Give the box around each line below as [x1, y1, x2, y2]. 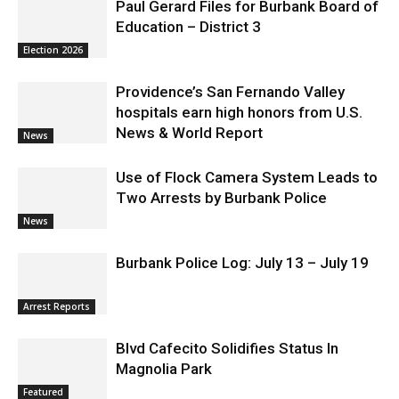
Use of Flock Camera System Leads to [116, 167, 378, 186]
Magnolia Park [116, 359, 212, 378]
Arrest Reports [23, 299, 90, 313]
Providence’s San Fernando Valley [116, 82, 345, 101]
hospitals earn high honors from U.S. [116, 102, 362, 121]
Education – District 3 [116, 17, 265, 36]
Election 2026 [23, 43, 83, 56]
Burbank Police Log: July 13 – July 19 [116, 253, 369, 272]
